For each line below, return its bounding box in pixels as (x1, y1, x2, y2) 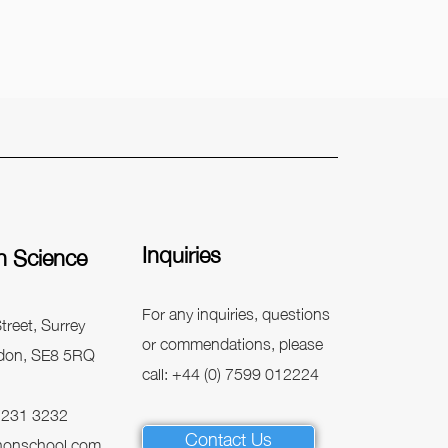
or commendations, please (141, 327, 323, 357)
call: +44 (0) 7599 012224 (141, 357, 319, 387)
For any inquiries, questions (141, 297, 330, 327)
